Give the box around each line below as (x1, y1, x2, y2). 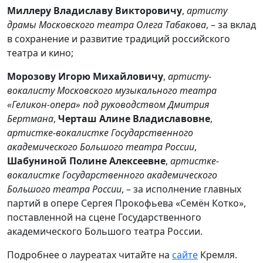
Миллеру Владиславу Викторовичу (7, 4, 182, 18)
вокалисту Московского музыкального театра (7, 84, 217, 97)
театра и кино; (7, 46, 73, 60)
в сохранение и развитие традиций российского (7, 32, 230, 46)
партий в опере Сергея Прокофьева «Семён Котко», (7, 197, 246, 210)
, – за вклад (206, 18, 256, 32)
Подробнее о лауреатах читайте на (7, 248, 172, 262)
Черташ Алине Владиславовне (58, 112, 210, 126)
